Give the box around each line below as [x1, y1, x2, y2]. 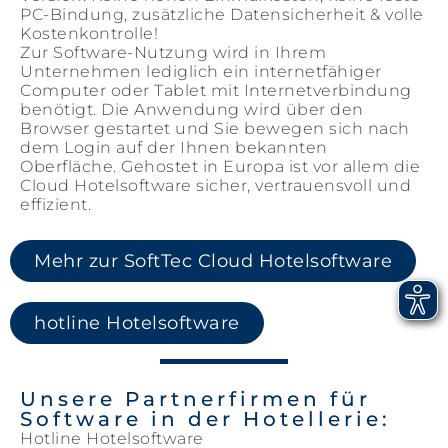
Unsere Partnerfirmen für [20, 387, 371, 411]
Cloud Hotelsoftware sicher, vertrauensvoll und [20, 176, 411, 195]
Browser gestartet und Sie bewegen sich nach [20, 119, 410, 138]
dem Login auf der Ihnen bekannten [20, 138, 328, 157]
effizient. [20, 195, 91, 214]
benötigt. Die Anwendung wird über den [20, 100, 364, 119]
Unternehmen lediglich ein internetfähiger [20, 62, 382, 81]
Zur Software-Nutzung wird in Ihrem [20, 43, 326, 62]
